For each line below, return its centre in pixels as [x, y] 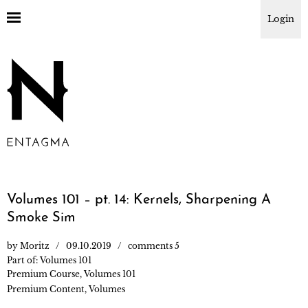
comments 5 [154, 245]
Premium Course [43, 274]
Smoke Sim [41, 218]
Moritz [35, 245]
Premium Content [46, 289]
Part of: [23, 260]
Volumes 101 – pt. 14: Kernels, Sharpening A [139, 200]
